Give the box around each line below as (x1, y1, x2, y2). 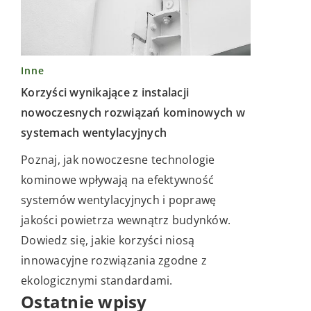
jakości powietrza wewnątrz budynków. (21, 212, 230, 228)
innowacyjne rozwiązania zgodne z (21, 252, 207, 268)
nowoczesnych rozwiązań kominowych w (21, 104, 245, 120)
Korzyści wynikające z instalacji (21, 84, 189, 100)
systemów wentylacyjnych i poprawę (21, 192, 217, 208)
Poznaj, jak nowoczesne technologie (21, 151, 215, 167)
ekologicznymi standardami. (21, 272, 173, 288)
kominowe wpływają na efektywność (21, 171, 214, 187)
